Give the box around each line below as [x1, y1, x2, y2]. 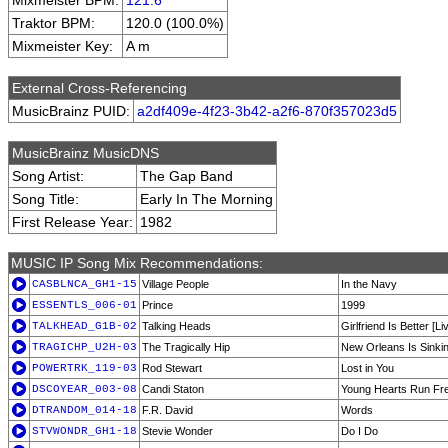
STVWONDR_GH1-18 [32, 425, 137, 437]
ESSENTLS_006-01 [32, 299, 137, 311]
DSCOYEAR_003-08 [32, 383, 137, 395]
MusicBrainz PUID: [12, 103, 130, 119]
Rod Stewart [142, 362, 202, 374]
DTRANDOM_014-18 [32, 404, 137, 416]
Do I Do [341, 425, 378, 437]
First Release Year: [12, 214, 133, 230]
